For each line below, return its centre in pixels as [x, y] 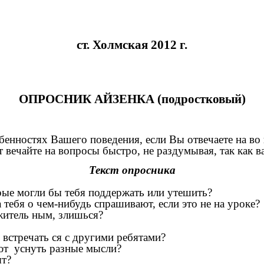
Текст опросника [132, 170]
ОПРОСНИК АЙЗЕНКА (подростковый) [132, 99]
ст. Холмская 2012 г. [132, 44]
